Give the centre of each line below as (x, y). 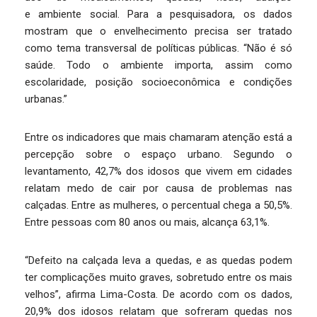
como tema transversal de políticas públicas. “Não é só (158, 48)
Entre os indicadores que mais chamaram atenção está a (158, 137)
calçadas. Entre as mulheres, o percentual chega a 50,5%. (158, 205)
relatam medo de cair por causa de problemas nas (158, 188)
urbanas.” (46, 99)
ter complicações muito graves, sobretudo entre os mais (158, 277)
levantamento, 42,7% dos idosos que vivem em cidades (158, 171)
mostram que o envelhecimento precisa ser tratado (158, 31)
